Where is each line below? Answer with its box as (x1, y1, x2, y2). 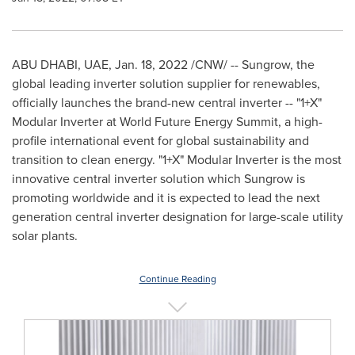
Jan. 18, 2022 (115, 55, 188, 73)
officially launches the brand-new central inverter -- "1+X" (12, 94, 322, 111)
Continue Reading (139, 272, 216, 285)
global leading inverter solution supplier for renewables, (12, 74, 320, 92)
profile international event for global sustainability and (12, 132, 309, 149)
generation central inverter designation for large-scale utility (12, 208, 343, 225)
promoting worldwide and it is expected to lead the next (12, 189, 320, 206)
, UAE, (78, 55, 115, 73)
